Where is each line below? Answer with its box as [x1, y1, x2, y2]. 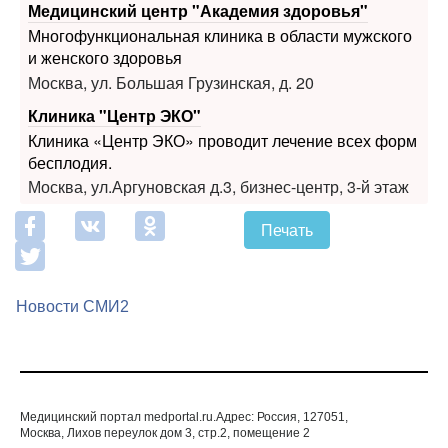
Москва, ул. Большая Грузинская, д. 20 [27, 11, 314, 35]
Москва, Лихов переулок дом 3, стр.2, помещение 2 [20, 367, 310, 382]
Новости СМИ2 [16, 239, 129, 257]
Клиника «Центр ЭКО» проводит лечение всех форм [27, 69, 417, 93]
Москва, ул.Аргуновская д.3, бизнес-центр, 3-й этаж [27, 116, 409, 140]
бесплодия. [27, 91, 112, 115]
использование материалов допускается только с [20, 415, 303, 430]
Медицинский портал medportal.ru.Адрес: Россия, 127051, [20, 351, 348, 366]
